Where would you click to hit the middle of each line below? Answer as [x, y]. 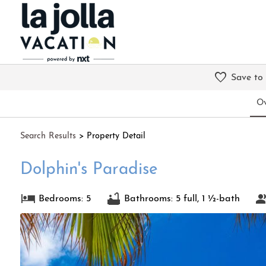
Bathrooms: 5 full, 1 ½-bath [182, 199]
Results [62, 136]
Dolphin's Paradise [89, 170]
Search [34, 136]
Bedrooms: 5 [64, 199]
